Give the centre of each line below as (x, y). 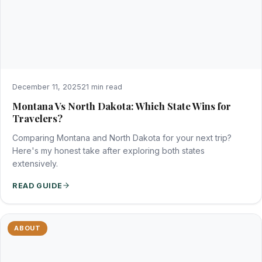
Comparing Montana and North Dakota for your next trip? (122, 137)
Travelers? (37, 118)
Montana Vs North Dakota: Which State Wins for (122, 106)
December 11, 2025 (47, 87)
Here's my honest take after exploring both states (108, 150)
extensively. (35, 163)
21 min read (102, 87)
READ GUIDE (37, 185)
